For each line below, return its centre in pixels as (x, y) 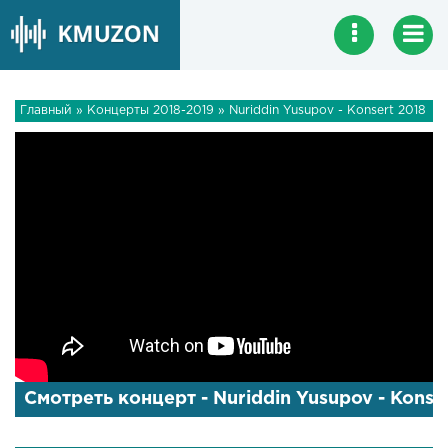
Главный (46, 110)
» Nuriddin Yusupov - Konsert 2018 (320, 110)
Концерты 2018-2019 (150, 110)
